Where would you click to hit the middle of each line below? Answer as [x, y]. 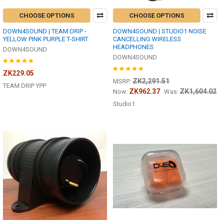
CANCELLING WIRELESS [147, 39]
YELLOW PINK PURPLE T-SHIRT [46, 39]
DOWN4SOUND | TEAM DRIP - [45, 31]
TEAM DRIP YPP [25, 85]
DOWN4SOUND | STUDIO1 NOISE [160, 31]
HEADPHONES [133, 47]
